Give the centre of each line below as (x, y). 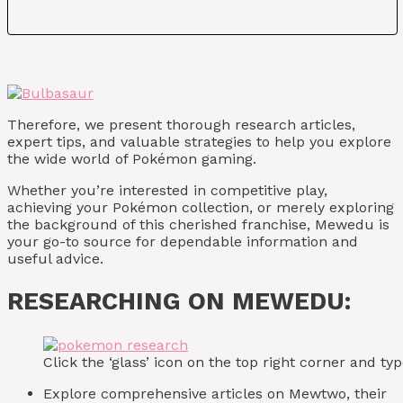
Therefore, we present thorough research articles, (181, 125)
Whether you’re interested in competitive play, (167, 190)
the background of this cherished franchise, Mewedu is (198, 224)
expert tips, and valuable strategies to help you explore (199, 142)
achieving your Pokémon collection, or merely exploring (201, 207)
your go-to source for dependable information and (183, 242)
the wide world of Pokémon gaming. (132, 159)
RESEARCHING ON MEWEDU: (179, 302)
